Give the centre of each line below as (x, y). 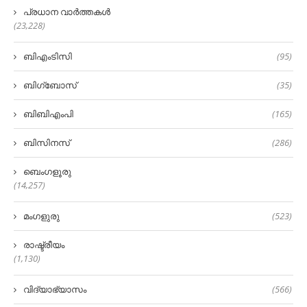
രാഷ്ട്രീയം (44, 245)
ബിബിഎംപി (48, 114)
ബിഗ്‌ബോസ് (50, 85)
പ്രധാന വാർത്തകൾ (67, 12)
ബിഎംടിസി (48, 57)
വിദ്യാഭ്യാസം (55, 290)
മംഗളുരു (41, 216)
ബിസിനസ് (47, 143)
